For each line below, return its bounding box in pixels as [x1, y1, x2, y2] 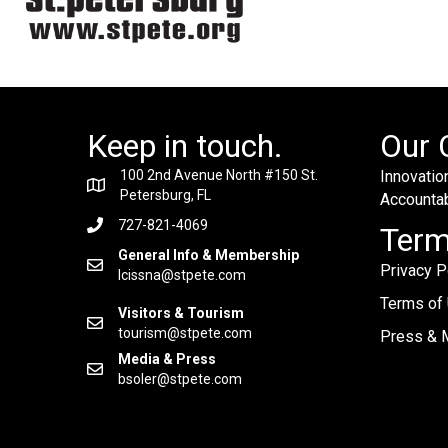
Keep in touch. [87, 127, 283, 166]
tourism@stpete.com [118, 325, 252, 342]
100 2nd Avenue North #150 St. [120, 167, 318, 184]
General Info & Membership [118, 247, 302, 264]
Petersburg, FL [120, 187, 211, 204]
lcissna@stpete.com [118, 267, 246, 284]
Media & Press [118, 351, 216, 368]
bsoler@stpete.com [118, 371, 242, 388]
